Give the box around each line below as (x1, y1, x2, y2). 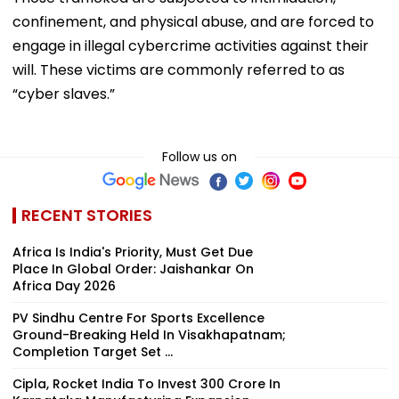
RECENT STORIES (21, 203, 152, 226)
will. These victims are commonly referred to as (12, 59, 345, 80)
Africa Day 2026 (12, 276, 116, 295)
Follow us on (162, 147, 237, 166)
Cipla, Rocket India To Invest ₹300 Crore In (12, 374, 281, 393)
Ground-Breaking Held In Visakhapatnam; (12, 325, 286, 344)
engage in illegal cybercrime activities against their (12, 35, 369, 56)
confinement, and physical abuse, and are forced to (12, 11, 374, 32)
